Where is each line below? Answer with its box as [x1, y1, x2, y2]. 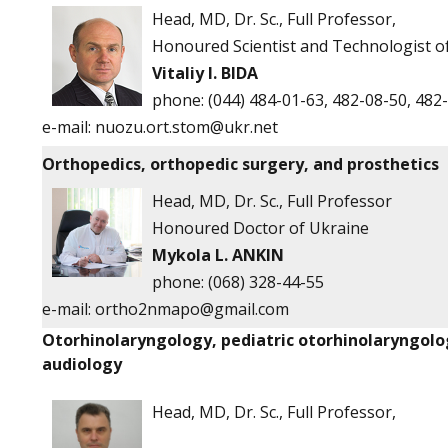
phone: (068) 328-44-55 [152, 271, 324, 293]
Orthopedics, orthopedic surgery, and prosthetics [42, 153, 439, 175]
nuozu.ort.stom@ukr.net [95, 116, 278, 138]
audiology [42, 353, 122, 375]
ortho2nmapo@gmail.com [95, 298, 289, 320]
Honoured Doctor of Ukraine [152, 217, 369, 239]
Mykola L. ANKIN [152, 244, 284, 266]
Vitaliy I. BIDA [152, 62, 258, 84]
